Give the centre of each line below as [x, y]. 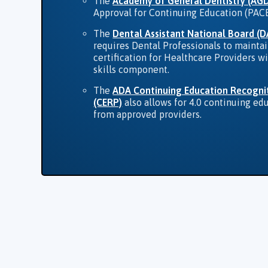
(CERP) [108, 103]
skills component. [132, 70]
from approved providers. [148, 115]
